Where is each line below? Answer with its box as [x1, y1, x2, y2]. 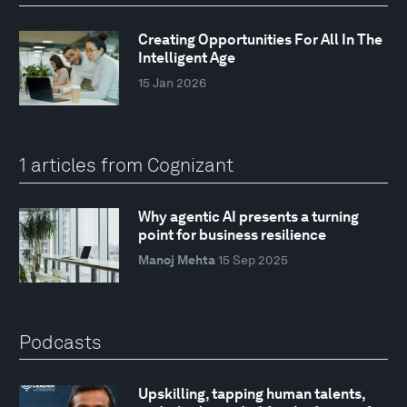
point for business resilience [137, 226, 326, 244]
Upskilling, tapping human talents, [137, 384, 365, 402]
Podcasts [19, 330, 102, 353]
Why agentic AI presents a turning [137, 208, 359, 226]
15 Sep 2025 [217, 253, 288, 268]
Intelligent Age [137, 49, 235, 67]
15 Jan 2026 [137, 75, 206, 91]
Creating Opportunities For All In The [137, 31, 382, 49]
